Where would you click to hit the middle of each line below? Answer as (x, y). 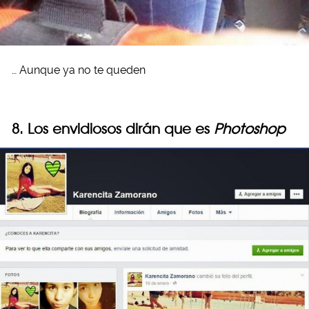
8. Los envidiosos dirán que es (113, 128)
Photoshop (250, 128)
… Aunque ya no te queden (79, 70)
